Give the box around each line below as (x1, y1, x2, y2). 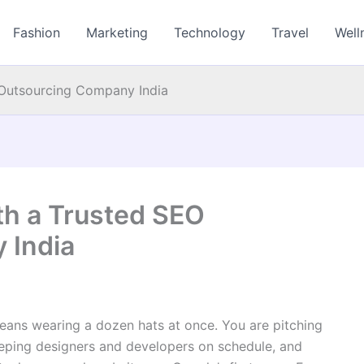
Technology (174, 24, 246, 41)
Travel (271, 24, 310, 41)
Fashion (13, 24, 61, 41)
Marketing (86, 24, 149, 41)
